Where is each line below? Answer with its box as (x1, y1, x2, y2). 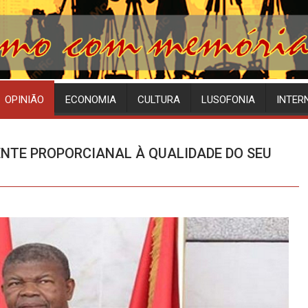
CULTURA (137, 93, 180, 107)
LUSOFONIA (201, 93, 255, 107)
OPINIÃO (5, 93, 44, 107)
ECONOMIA (65, 93, 116, 107)
